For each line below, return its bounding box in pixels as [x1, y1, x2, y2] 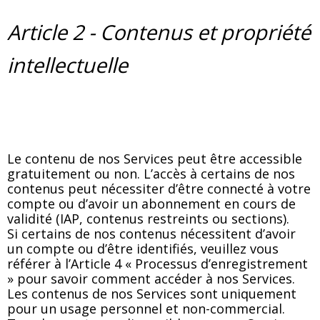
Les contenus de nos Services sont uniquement [7, 284, 296, 302]
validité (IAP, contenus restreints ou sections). [7, 209, 289, 227]
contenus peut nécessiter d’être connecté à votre [7, 179, 311, 197]
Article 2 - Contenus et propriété [7, 17, 311, 46]
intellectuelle [7, 50, 128, 79]
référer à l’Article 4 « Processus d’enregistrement [7, 254, 308, 272]
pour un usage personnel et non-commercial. [7, 299, 285, 317]
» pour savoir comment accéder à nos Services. [7, 269, 295, 287]
